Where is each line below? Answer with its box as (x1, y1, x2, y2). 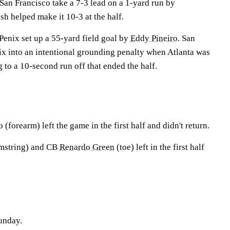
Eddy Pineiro (130, 33, 178, 43)
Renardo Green (60, 142, 114, 152)
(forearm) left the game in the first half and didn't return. (3, 121, 209, 130)
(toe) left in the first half (114, 142, 204, 152)
